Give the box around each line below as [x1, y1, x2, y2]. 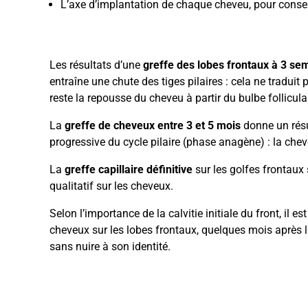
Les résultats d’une [49, 58, 143, 71]
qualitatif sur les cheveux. [49, 179, 173, 192]
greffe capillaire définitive [65, 163, 192, 176]
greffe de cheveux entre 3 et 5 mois [65, 119, 241, 132]
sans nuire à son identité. [49, 240, 170, 253]
